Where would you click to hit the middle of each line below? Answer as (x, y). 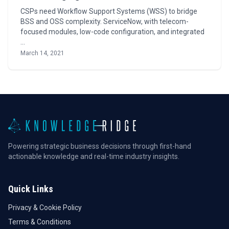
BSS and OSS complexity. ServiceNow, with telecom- (105, 21)
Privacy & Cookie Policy (45, 208)
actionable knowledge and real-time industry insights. (94, 156)
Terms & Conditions (40, 222)
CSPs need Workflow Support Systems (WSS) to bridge (109, 11)
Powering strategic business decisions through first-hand (100, 146)
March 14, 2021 (42, 53)
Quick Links (31, 189)
